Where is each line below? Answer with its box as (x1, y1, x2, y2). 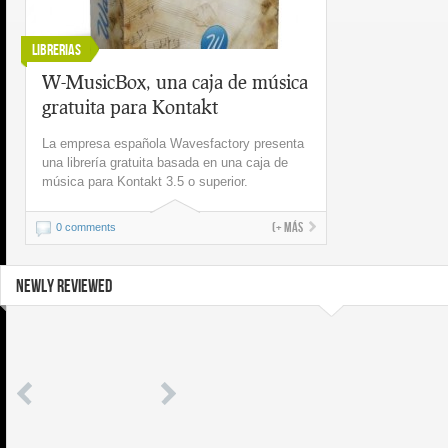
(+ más (272, 219, 303, 236)
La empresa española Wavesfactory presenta (42, 136, 304, 151)
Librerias (32, 41, 81, 60)
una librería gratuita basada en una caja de (42, 155, 288, 170)
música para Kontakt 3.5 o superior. (42, 174, 248, 189)
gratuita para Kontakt (42, 95, 218, 118)
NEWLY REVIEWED (16, 276, 112, 297)
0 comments (56, 221, 116, 233)
